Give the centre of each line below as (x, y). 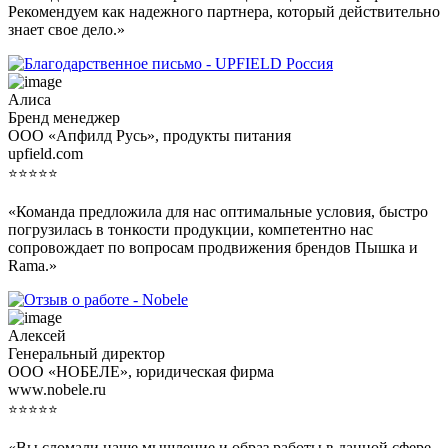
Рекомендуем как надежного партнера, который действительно (224, 11)
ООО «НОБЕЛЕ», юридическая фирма (141, 371)
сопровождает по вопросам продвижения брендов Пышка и (213, 247)
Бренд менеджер (64, 117)
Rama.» (32, 265)
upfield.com (45, 153)
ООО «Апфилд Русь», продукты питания (149, 135)
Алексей (37, 335)
